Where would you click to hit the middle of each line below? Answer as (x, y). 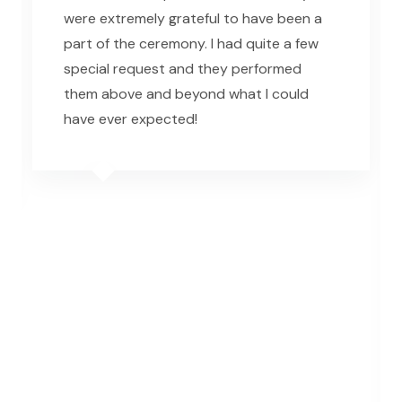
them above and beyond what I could (186, 93)
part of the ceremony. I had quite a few (191, 43)
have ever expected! (131, 118)
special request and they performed (183, 68)
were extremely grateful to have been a (193, 18)
